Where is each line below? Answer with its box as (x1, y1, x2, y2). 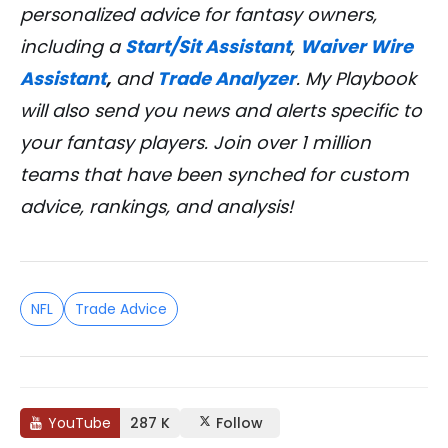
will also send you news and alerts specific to (20, 98, 422, 124)
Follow (215, 413, 263, 434)
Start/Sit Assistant (125, 34, 291, 60)
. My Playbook (296, 66, 416, 92)
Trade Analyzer (157, 66, 296, 92)
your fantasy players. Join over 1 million (20, 130, 371, 156)
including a (20, 34, 125, 60)
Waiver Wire (300, 34, 413, 60)
